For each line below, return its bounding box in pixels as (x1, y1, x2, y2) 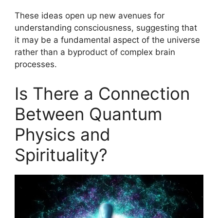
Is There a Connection (15, 83, 190, 104)
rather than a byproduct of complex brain (15, 47, 175, 57)
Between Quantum (15, 103, 162, 124)
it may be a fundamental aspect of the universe (15, 35, 200, 45)
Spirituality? (15, 144, 108, 165)
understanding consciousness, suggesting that (15, 23, 197, 33)
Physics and (15, 124, 110, 145)
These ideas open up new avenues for (15, 11, 164, 20)
